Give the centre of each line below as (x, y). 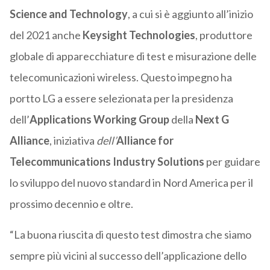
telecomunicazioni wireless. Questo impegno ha (121, 77)
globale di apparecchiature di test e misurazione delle (133, 56)
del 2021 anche (46, 35)
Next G (211, 120)
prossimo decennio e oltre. (71, 204)
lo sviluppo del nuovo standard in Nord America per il (131, 183)
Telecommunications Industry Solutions (107, 162)
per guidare (232, 162)
